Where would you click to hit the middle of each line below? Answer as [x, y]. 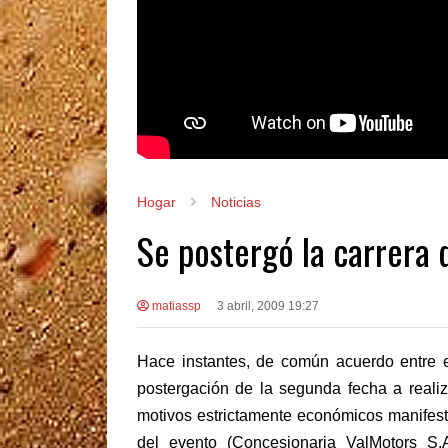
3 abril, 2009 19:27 [267, 305]
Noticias [236, 202]
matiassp [175, 305]
